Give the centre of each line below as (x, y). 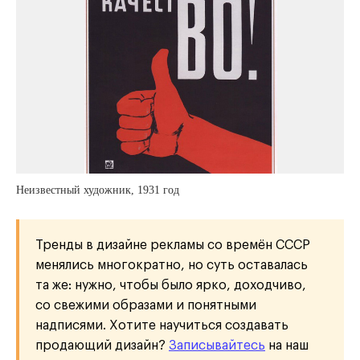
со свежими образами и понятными (146, 306)
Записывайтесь (217, 346)
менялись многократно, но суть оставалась (172, 266)
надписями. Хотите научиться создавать (162, 326)
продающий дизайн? (102, 346)
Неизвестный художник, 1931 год (98, 190)
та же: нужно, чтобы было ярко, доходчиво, (171, 286)
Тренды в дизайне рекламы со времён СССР (173, 245)
